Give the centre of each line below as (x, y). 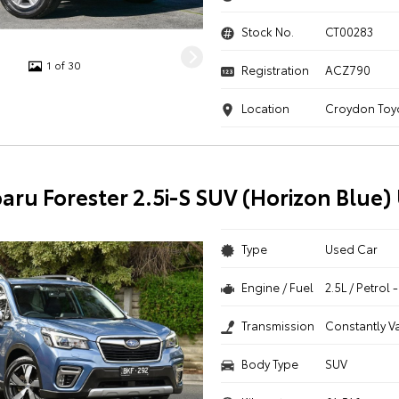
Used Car (352, 248)
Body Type (269, 363)
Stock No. (267, 31)
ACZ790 (348, 69)
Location (265, 108)
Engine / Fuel (277, 287)
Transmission (277, 325)
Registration (275, 69)
